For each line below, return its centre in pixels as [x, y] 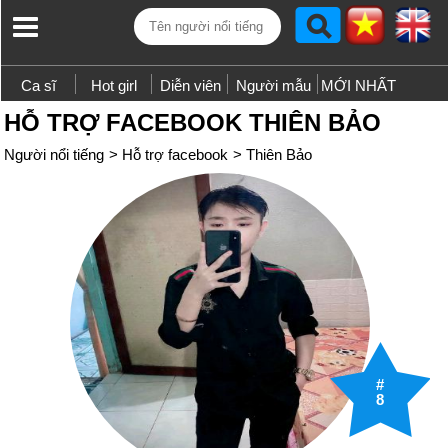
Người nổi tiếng [54, 154]
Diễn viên [190, 85]
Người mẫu [273, 85]
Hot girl [114, 85]
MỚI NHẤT [358, 85]
